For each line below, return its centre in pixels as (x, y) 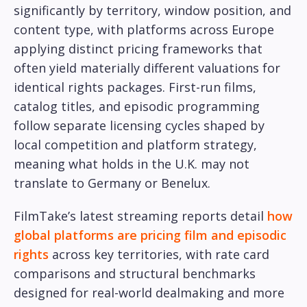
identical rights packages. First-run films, (135, 87)
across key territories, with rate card (159, 255)
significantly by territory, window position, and (152, 11)
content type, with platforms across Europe (144, 30)
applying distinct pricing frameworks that (138, 49)
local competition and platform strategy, (135, 145)
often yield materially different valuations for (147, 68)
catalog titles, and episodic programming (137, 107)
